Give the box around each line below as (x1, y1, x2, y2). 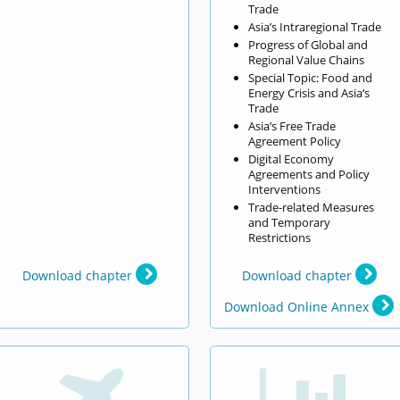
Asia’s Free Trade (248, 117, 337, 134)
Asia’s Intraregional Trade (248, 18, 382, 35)
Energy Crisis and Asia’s (248, 84, 371, 101)
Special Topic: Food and (248, 69, 373, 86)
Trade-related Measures (248, 198, 375, 215)
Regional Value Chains (248, 51, 365, 68)
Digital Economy (248, 150, 335, 167)
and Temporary (248, 213, 331, 230)
